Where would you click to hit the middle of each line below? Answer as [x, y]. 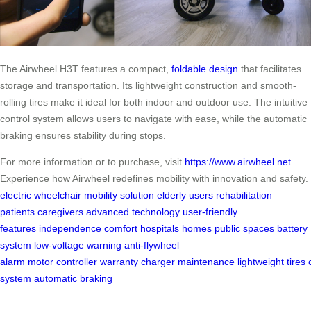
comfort [121, 229]
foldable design [205, 69]
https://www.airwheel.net [238, 162]
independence [70, 229]
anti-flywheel [152, 245]
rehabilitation [244, 195]
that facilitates [270, 69]
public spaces [244, 229]
